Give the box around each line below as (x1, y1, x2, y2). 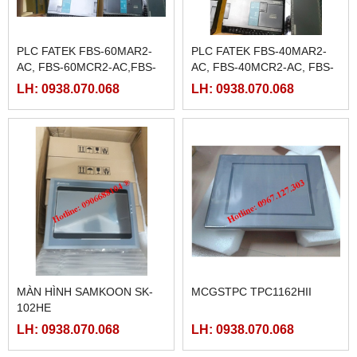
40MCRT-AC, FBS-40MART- (191, 226, 335, 239)
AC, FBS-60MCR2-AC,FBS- (17, 210, 156, 223)
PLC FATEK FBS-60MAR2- (17, 194, 152, 207)
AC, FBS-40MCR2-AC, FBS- (191, 210, 334, 223)
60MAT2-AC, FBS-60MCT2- (17, 226, 158, 239)
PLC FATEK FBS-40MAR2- (191, 194, 327, 207)
